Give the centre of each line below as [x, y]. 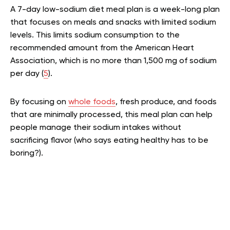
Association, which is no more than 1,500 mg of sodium [113, 61]
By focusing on [39, 102]
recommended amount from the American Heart [102, 48]
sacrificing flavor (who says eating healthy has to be [109, 141]
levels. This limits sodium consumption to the [95, 35]
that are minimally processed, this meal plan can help [111, 115]
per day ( [27, 74]
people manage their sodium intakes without [96, 128]
